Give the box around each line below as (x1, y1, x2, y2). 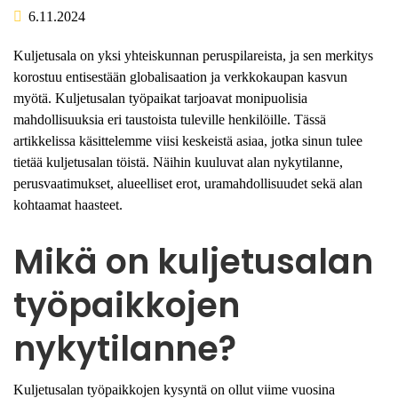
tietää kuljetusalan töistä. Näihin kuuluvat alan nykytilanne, (13, 154, 343, 170)
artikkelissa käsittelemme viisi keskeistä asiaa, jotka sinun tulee (13, 132, 362, 148)
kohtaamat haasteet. (13, 196, 123, 212)
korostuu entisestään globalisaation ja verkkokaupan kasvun (13, 68, 347, 84)
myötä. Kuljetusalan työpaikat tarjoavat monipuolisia (13, 90, 307, 106)
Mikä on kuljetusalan (13, 237, 373, 285)
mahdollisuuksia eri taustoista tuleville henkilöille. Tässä (13, 111, 326, 127)
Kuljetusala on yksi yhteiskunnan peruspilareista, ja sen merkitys (13, 47, 373, 63)
